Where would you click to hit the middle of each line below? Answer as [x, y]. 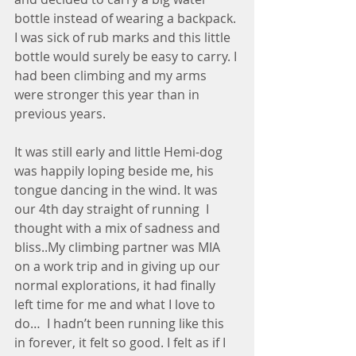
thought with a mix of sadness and [119, 228]
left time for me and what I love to [116, 304]
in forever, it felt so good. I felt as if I [122, 342]
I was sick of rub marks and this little [124, 37]
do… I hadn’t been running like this [121, 323]
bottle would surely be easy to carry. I [127, 56]
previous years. [62, 114]
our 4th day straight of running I [113, 209]
